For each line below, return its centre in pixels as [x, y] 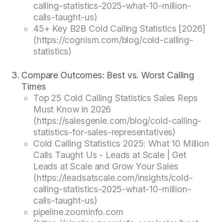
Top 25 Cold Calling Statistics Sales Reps [115, 98]
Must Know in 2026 [72, 110]
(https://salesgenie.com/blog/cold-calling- [117, 121]
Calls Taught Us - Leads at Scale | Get [110, 155]
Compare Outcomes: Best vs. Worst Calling [108, 75]
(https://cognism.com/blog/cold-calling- [113, 40]
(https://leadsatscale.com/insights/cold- [113, 178]
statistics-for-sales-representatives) [104, 132]
